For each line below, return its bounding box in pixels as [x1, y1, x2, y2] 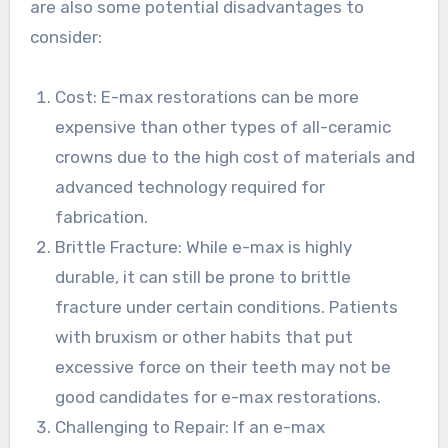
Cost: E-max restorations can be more [55, 87, 360, 108]
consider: [29, 27, 102, 48]
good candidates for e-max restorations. [55, 387, 382, 408]
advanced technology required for [55, 177, 326, 198]
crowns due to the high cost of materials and [55, 147, 416, 168]
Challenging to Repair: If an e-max [55, 417, 326, 438]
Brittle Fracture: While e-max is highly [55, 237, 353, 258]
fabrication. [55, 207, 149, 228]
